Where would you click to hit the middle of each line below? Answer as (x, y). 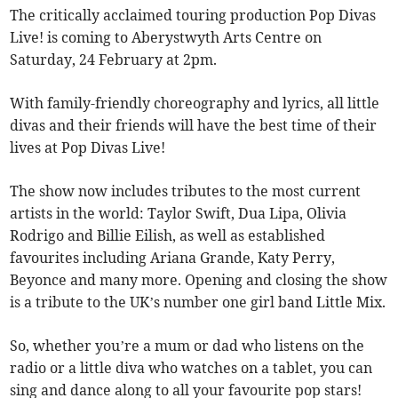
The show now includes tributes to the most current (186, 191)
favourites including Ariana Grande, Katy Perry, (173, 258)
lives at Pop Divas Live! (88, 148)
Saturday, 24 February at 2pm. (114, 60)
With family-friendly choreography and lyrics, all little (195, 103)
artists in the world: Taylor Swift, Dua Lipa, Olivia (179, 214)
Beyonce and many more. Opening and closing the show (199, 280)
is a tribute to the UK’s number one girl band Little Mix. (198, 302)
